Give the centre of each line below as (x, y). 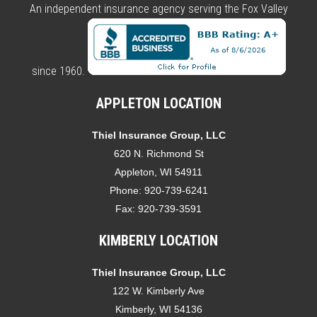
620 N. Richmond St (158, 153)
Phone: (127, 190)
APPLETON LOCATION (158, 103)
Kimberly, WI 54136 (158, 309)
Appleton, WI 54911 (158, 172)
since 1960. (59, 71)
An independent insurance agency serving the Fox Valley (158, 8)
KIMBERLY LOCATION (158, 240)
